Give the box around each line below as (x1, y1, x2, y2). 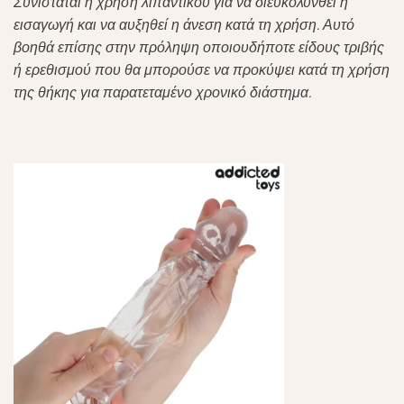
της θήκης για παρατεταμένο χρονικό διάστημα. (14, 83, 311, 101)
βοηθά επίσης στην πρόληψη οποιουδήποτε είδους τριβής (14, 38, 384, 56)
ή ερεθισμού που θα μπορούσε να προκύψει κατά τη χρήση (14, 60, 390, 78)
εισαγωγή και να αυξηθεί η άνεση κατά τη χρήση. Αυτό (14, 15, 354, 33)
